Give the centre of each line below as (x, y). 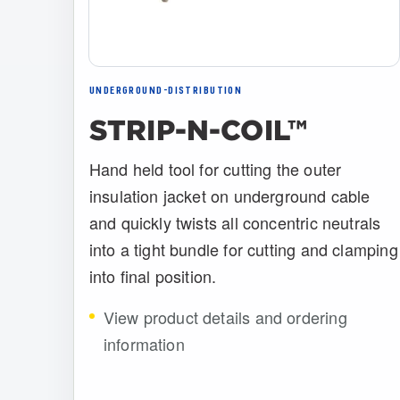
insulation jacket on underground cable (229, 196)
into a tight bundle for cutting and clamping (243, 250)
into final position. (153, 276)
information (144, 344)
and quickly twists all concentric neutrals (235, 223)
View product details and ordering (225, 317)
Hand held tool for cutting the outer (215, 169)
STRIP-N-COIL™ (198, 130)
